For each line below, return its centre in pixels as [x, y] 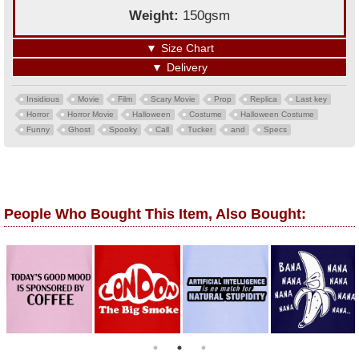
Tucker [200, 129]
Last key [311, 99]
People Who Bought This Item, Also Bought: [155, 214]
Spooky [123, 129]
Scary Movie [173, 99]
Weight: [156, 16]
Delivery [187, 67]
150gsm [206, 16]
